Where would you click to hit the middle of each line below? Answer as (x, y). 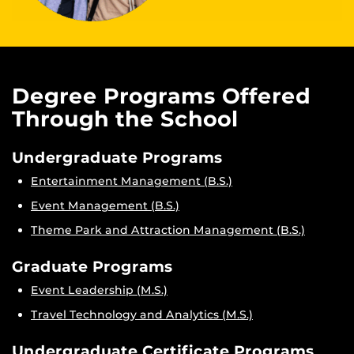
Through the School (125, 119)
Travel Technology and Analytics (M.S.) (142, 315)
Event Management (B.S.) (105, 206)
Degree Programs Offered (161, 96)
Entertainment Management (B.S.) (132, 181)
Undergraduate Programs (117, 158)
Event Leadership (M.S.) (99, 290)
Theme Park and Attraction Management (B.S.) (168, 230)
